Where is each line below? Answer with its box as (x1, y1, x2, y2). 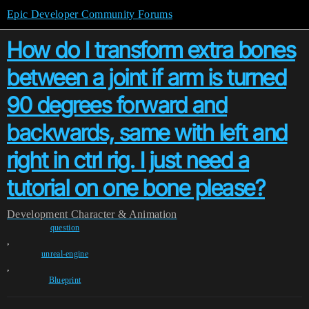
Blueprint (48, 275, 81, 285)
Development (7, 208, 68, 220)
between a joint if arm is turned (7, 64, 286, 91)
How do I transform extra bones (7, 37, 295, 63)
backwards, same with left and (7, 119, 288, 146)
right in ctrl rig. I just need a (7, 147, 249, 174)
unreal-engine (41, 249, 89, 259)
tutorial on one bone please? (7, 175, 265, 201)
